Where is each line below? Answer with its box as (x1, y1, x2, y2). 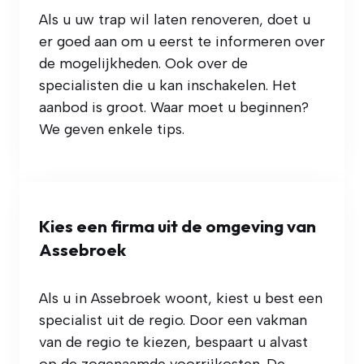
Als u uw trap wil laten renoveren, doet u (39, 11, 310, 29)
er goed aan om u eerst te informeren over (39, 32, 325, 51)
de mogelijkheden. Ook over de (39, 54, 248, 73)
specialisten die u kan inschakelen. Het (39, 76, 297, 95)
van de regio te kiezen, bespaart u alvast (39, 333, 308, 352)
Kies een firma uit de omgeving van (39, 215, 316, 237)
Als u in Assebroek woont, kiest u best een (39, 289, 323, 308)
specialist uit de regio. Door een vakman (39, 311, 307, 330)
